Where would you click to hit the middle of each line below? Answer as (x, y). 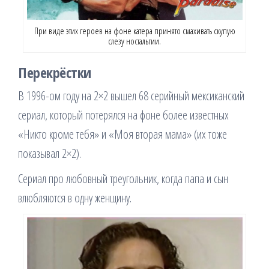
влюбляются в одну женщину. (75, 198)
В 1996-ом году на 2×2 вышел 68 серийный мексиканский (131, 96)
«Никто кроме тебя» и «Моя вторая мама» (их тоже (122, 134)
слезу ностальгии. (134, 41)
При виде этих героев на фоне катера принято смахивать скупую (134, 31)
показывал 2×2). (50, 154)
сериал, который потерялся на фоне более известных (123, 115)
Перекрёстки (55, 73)
